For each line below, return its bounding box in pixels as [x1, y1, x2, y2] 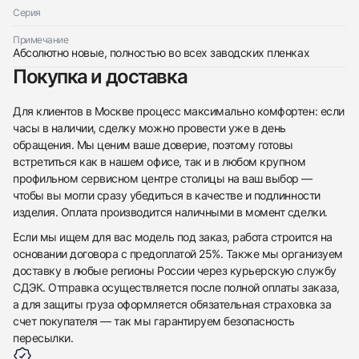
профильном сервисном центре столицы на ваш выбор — [13, 171, 313, 185]
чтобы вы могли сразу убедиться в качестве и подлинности [13, 188, 321, 202]
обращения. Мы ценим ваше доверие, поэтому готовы [13, 137, 293, 151]
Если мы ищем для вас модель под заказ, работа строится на [13, 229, 333, 244]
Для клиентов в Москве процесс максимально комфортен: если [13, 103, 345, 118]
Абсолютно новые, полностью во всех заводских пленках [13, 46, 310, 60]
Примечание [13, 34, 69, 46]
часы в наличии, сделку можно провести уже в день [13, 120, 286, 135]
